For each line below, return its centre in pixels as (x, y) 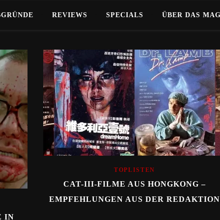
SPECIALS (125, 15)
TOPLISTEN (135, 170)
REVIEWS (70, 15)
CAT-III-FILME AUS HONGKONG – (135, 184)
